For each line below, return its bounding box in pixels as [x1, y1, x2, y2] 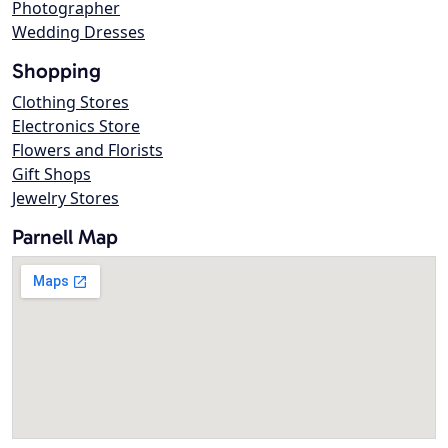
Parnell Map [12, 224, 118, 250]
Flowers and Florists [12, 139, 163, 162]
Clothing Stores [12, 91, 129, 114]
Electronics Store [12, 115, 140, 138]
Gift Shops [12, 163, 91, 186]
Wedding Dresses [12, 21, 145, 44]
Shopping [12, 58, 101, 84]
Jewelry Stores [12, 187, 119, 210]
